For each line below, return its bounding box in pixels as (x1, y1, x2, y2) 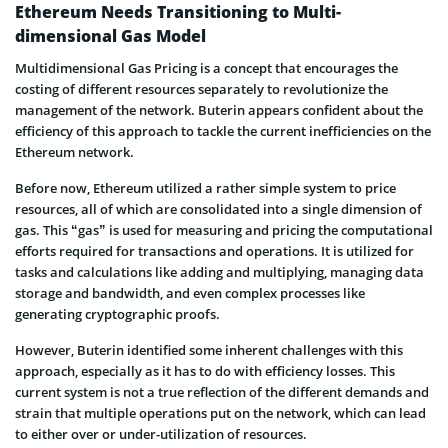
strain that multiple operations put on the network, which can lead (15, 403, 426, 422)
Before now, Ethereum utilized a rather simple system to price (15, 178, 396, 197)
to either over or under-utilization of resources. (15, 424, 307, 443)
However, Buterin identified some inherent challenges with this (15, 340, 403, 359)
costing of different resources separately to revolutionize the (15, 79, 388, 98)
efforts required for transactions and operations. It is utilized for (15, 241, 414, 260)
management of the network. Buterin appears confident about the (15, 100, 423, 119)
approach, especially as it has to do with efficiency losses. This (15, 361, 395, 380)
